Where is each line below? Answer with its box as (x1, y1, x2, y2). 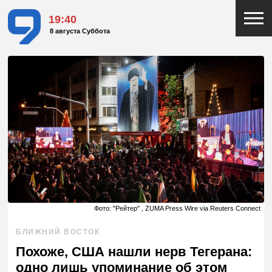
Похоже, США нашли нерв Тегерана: (16, 244, 253, 260)
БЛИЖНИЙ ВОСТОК (16, 228, 100, 237)
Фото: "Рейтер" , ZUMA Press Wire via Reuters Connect (93, 205, 260, 212)
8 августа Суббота (50, 27, 110, 35)
